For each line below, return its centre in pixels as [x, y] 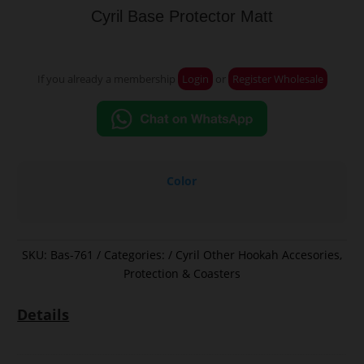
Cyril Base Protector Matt [182, 16]
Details [43, 315]
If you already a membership [107, 78]
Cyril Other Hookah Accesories [258, 255]
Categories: [136, 255]
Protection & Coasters [182, 274]
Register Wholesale [277, 78]
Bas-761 [72, 255]
